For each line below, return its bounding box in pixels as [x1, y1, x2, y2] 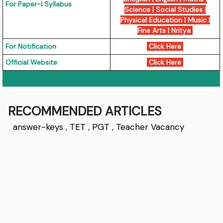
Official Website [5, 58, 58, 67]
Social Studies [155, 5, 203, 14]
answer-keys [13, 121, 64, 133]
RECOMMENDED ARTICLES [8, 103, 162, 120]
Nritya [171, 26, 193, 35]
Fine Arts [137, 26, 166, 35]
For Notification [5, 42, 57, 51]
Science [124, 5, 150, 14]
